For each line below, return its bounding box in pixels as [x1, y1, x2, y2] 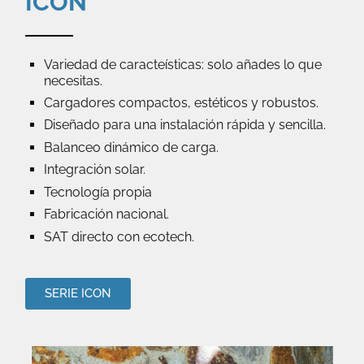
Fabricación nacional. [43, 206, 169, 223]
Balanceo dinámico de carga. [43, 139, 219, 155]
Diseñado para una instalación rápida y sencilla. [43, 117, 326, 133]
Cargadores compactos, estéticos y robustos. [43, 95, 318, 111]
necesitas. [43, 72, 102, 89]
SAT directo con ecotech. [43, 228, 194, 245]
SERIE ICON [44, 286, 111, 301]
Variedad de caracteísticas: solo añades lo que [43, 56, 322, 72]
